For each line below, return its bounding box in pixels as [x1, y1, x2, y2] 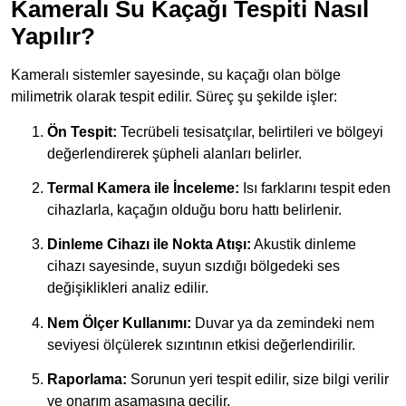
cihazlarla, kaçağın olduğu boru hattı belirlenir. [47, 202, 342, 218]
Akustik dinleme [251, 237, 356, 253]
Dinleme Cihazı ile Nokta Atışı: [47, 237, 251, 253]
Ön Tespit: [47, 123, 117, 140]
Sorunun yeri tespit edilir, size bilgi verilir [127, 372, 389, 388]
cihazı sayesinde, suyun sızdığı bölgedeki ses [47, 258, 340, 275]
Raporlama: [47, 372, 127, 388]
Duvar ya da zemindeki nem [191, 314, 374, 331]
